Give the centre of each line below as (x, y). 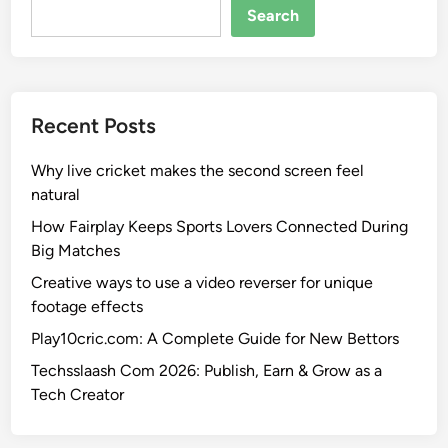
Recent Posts (94, 126)
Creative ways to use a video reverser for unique (202, 283)
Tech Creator (78, 395)
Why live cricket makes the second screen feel (198, 171)
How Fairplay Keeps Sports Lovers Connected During (220, 227)
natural (56, 195)
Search (273, 16)
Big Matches (76, 251)
